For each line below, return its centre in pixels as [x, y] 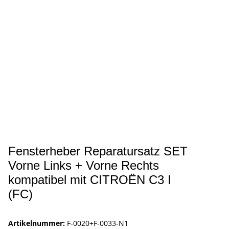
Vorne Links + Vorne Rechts [84, 166]
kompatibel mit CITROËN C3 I [90, 180]
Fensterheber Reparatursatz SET [98, 151]
